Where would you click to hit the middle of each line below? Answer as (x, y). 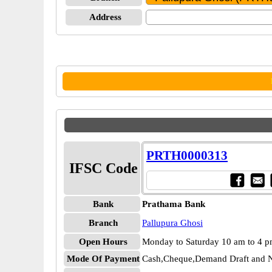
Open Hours (103, 242)
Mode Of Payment (103, 259)
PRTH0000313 (187, 155)
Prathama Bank (174, 204)
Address (105, 17)
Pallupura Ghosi (172, 223)
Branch (103, 223)
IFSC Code (103, 168)
